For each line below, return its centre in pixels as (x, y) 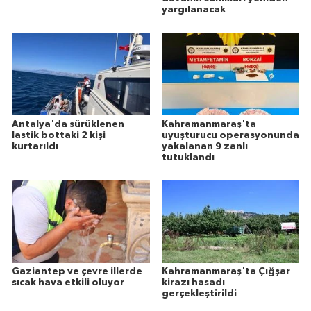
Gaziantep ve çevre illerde (77, 272)
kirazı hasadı (193, 283)
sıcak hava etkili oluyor (68, 283)
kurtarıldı (35, 146)
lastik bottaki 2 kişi (59, 135)
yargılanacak (193, 9)
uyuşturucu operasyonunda (230, 135)
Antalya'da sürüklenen (68, 124)
